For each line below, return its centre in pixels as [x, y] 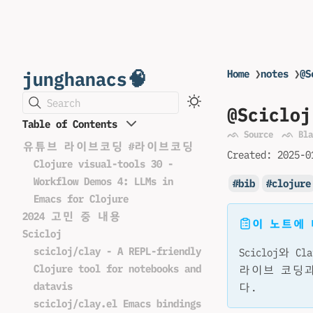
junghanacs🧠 [85, 79]
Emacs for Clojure [81, 199]
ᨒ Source [250, 134]
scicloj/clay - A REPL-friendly [117, 251]
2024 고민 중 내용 [72, 216]
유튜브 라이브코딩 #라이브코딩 [108, 146]
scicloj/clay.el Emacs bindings [117, 304]
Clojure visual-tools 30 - [103, 164]
